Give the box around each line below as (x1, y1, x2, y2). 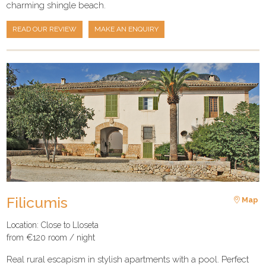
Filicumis (7, 194, 68, 212)
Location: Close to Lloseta (7, 220, 99, 230)
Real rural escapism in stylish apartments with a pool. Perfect (7, 254, 249, 265)
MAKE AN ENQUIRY (94, 25, 159, 34)
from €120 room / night (7, 232, 96, 242)
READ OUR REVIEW (12, 25, 77, 34)
